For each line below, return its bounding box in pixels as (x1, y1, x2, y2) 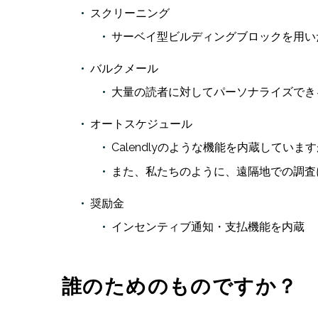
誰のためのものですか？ (62, 274, 298, 298)
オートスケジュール (90, 117, 192, 131)
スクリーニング (90, 6, 170, 21)
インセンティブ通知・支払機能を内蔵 (111, 220, 305, 234)
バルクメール (90, 62, 158, 76)
